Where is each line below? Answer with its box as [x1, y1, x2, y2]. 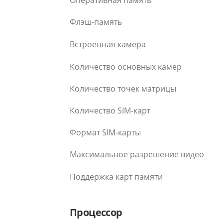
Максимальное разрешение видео [70, 148, 204, 160]
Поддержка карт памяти [70, 171, 163, 182]
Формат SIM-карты [70, 126, 141, 138]
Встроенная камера [70, 38, 146, 50]
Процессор [70, 206, 122, 220]
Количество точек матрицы [70, 83, 176, 94]
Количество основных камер [70, 61, 182, 72]
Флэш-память [70, 16, 122, 27]
